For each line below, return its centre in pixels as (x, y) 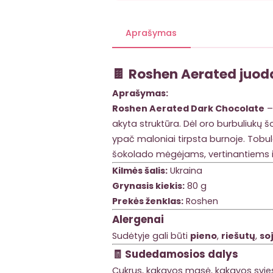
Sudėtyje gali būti (151, 236)
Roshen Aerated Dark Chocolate (188, 108)
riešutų (238, 236)
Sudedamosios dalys (182, 254)
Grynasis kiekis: (148, 186)
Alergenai (138, 219)
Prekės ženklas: (148, 201)
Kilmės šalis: (140, 170)
